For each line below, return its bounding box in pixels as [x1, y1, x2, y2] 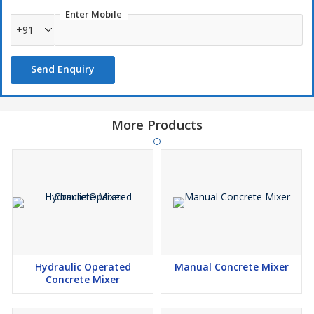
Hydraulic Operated [34, 260, 131, 273]
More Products [111, 116, 203, 133]
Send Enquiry [31, 62, 95, 76]
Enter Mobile [65, 8, 122, 20]
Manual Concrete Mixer [174, 260, 289, 273]
